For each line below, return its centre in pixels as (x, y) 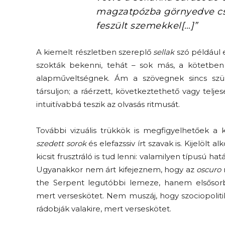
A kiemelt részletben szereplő (95, 52)
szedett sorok (61, 143)
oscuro (209, 169)
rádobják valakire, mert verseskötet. (104, 208)
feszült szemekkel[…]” (147, 25)
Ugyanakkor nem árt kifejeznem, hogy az (116, 169)
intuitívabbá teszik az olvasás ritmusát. (108, 104)
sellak (164, 52)
